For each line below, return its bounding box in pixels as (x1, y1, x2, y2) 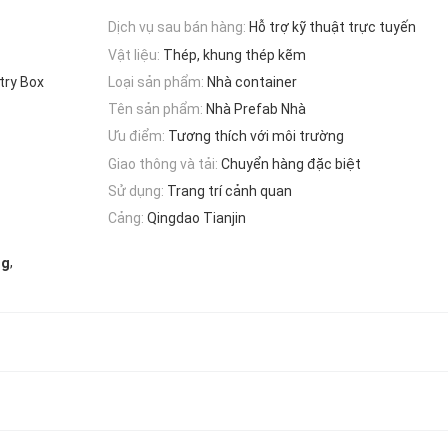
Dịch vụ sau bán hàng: (108, 19, 246, 36)
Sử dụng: (108, 183, 164, 200)
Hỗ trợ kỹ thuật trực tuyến (249, 19, 416, 36)
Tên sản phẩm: (108, 101, 203, 118)
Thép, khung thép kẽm (163, 46, 306, 63)
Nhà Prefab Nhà (206, 101, 306, 118)
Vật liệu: (108, 46, 160, 63)
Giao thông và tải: (108, 155, 218, 172)
